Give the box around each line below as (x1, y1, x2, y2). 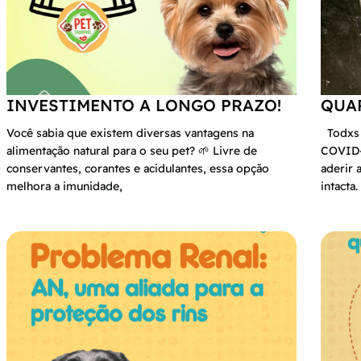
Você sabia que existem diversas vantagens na (6, 126, 254, 141)
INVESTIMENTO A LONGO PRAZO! (6, 95, 281, 116)
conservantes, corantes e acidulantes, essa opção (6, 161, 269, 176)
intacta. (321, 179, 358, 194)
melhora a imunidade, (6, 179, 122, 194)
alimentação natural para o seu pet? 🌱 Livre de (6, 143, 257, 159)
